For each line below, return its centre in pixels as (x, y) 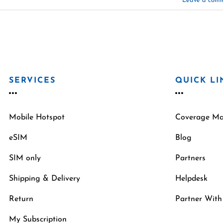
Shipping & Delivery (45, 179)
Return (21, 199)
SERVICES (32, 80)
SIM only (25, 159)
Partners (191, 159)
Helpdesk (192, 179)
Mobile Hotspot (37, 118)
